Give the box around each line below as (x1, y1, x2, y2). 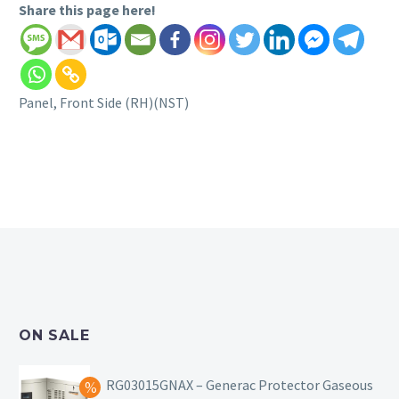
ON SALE (19, 326, 90, 344)
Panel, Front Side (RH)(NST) (19, 94, 189, 112)
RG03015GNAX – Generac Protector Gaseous (106, 375, 373, 394)
